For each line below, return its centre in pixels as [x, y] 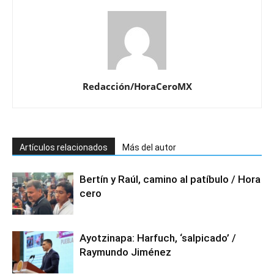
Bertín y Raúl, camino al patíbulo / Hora [170, 180]
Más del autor [149, 148]
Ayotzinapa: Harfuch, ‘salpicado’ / [158, 238]
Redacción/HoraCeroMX [137, 87]
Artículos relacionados [64, 148]
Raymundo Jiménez [125, 252]
